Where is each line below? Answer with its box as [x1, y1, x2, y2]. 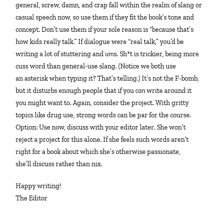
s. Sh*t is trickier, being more [114, 50, 199, 59]
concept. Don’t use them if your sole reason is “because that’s [16, 25, 194, 34]
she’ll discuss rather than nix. [16, 160, 103, 169]
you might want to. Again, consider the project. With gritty [16, 99, 189, 108]
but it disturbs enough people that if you [16, 87, 134, 95]
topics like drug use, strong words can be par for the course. [16, 111, 192, 120]
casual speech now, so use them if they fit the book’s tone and [16, 13, 195, 22]
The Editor [16, 194, 48, 203]
